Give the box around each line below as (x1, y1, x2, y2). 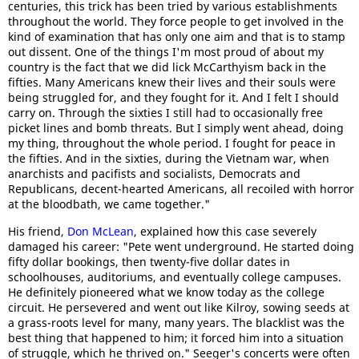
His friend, (8, 224, 67, 239)
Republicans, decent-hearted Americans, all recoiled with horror (8, 181, 354, 196)
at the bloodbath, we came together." (8, 196, 210, 212)
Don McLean (67, 224, 134, 239)
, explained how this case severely (134, 224, 317, 239)
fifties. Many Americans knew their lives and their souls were (8, 75, 336, 90)
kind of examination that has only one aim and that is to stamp (8, 29, 345, 44)
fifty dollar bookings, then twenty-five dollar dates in (8, 254, 290, 269)
